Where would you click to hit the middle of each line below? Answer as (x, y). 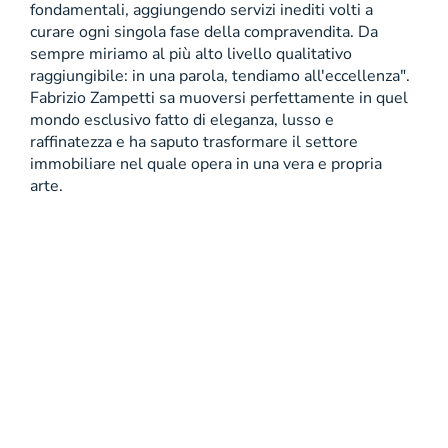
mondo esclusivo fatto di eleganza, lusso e (182, 120)
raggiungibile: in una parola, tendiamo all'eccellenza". (220, 76)
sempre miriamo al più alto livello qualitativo (191, 54)
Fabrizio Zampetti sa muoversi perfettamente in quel (219, 98)
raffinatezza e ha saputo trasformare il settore (194, 142)
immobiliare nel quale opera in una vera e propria (206, 164)
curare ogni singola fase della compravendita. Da (204, 32)
